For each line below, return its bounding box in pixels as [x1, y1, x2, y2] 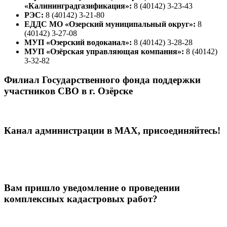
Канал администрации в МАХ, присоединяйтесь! [4, 125, 220, 136]
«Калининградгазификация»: [24, 1, 134, 10]
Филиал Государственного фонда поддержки [4, 74, 201, 86]
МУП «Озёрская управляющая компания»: [24, 47, 184, 56]
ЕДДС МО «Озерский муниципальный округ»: [24, 19, 198, 28]
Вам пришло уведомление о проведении [4, 182, 180, 194]
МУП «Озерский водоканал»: [24, 37, 132, 47]
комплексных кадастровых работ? [4, 194, 158, 205]
